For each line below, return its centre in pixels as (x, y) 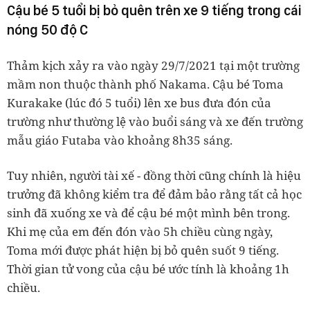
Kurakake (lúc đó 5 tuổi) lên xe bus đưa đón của (139, 103)
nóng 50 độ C (47, 30)
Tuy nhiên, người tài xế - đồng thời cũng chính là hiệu (154, 175)
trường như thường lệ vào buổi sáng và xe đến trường (155, 121)
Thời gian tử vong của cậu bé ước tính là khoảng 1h (148, 269)
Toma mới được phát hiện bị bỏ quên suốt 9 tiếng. (143, 250)
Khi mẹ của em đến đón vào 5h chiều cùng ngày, (140, 231)
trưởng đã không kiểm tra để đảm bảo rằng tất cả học (154, 194)
